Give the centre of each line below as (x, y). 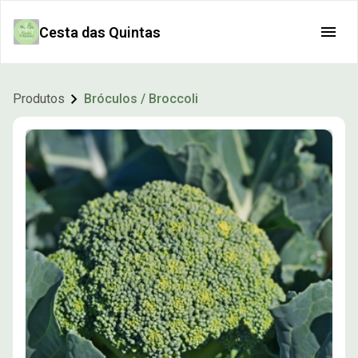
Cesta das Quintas (100, 32)
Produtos (39, 99)
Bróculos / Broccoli (141, 99)
